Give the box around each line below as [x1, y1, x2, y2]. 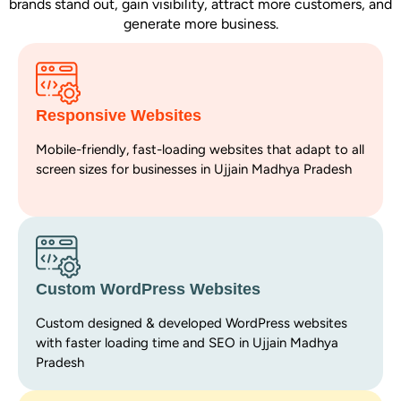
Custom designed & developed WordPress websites [36, 314, 347, 331]
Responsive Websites [36, 106, 201, 124]
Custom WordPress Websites [36, 279, 260, 298]
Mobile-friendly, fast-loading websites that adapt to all [36, 141, 364, 158]
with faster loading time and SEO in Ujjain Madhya [36, 334, 338, 351]
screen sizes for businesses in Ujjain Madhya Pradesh [36, 160, 352, 177]
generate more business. [123, 14, 278, 32]
